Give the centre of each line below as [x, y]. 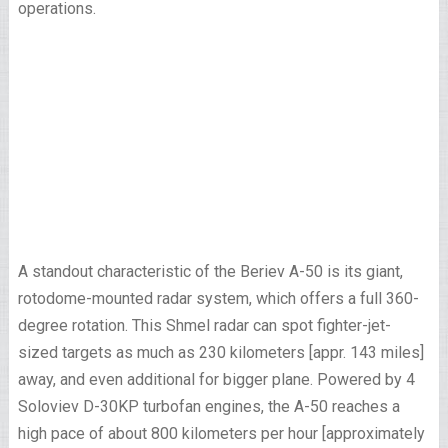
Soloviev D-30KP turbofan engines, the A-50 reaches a [208, 406]
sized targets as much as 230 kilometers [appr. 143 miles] [220, 352]
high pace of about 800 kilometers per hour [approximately [221, 433]
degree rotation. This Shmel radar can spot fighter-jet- [204, 325]
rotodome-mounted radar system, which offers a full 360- [218, 298]
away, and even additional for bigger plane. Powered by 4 [216, 379]
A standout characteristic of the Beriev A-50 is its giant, [210, 271]
